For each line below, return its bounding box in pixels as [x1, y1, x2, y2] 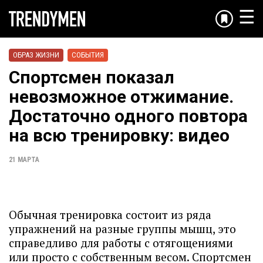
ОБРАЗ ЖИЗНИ [13, 50, 59, 59]
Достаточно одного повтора [9, 106, 248, 126]
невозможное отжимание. [9, 86, 234, 107]
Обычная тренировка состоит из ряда [9, 207, 211, 222]
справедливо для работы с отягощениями [9, 235, 233, 250]
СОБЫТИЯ [72, 50, 104, 59]
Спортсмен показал [9, 67, 174, 87]
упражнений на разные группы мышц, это [9, 221, 236, 236]
